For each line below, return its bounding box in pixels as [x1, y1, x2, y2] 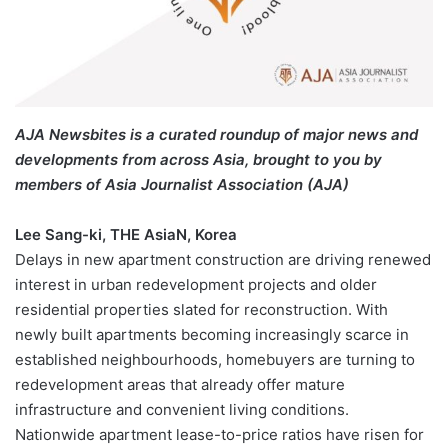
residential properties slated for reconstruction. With [15, 300, 388, 320]
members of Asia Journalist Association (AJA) [15, 175, 349, 195]
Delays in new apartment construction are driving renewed [15, 250, 431, 270]
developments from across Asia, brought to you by [15, 150, 382, 170]
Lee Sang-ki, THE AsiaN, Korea [15, 225, 237, 245]
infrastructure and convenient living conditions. [15, 400, 349, 420]
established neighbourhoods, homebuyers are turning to [15, 350, 415, 370]
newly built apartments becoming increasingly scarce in [15, 325, 409, 345]
